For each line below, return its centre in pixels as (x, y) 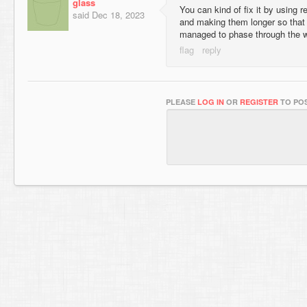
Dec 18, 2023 (118, 14)
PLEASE (182, 102)
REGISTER (259, 102)
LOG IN (211, 102)
